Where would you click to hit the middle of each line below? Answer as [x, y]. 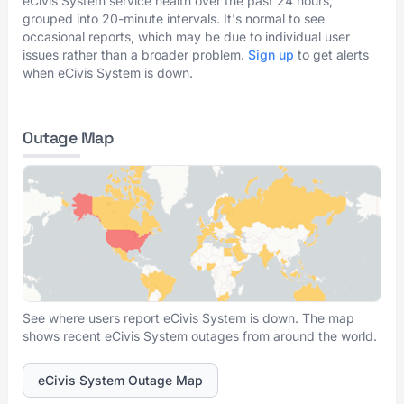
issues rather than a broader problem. [135, 55]
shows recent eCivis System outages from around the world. [200, 336]
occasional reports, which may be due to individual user [186, 37]
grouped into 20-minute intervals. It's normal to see [174, 18]
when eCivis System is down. [108, 73]
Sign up [271, 55]
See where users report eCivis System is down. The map [188, 318]
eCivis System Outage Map [120, 380]
